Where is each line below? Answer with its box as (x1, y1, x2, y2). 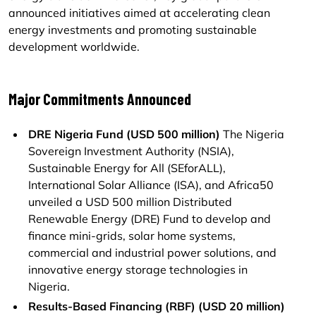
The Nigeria (220, 127, 284, 141)
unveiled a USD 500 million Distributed (28, 195, 232, 209)
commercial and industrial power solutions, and (28, 245, 276, 260)
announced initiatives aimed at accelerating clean (8, 6, 270, 20)
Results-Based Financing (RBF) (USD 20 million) (28, 299, 285, 313)
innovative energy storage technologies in (28, 262, 248, 276)
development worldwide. (8, 39, 140, 54)
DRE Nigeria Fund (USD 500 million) (28, 127, 220, 141)
